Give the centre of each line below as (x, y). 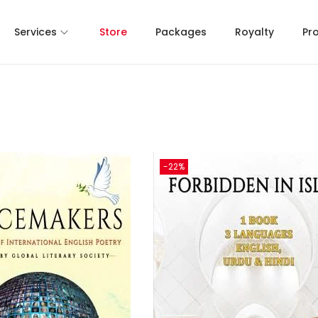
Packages (181, 32)
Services (35, 32)
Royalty (254, 32)
